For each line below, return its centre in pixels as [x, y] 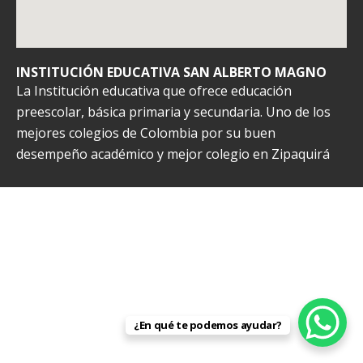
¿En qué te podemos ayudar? [208, 325]
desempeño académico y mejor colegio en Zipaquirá [173, 154]
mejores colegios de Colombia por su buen [146, 133]
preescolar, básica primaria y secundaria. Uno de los [173, 112]
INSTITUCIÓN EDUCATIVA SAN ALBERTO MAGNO [171, 72]
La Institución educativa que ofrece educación [154, 91]
